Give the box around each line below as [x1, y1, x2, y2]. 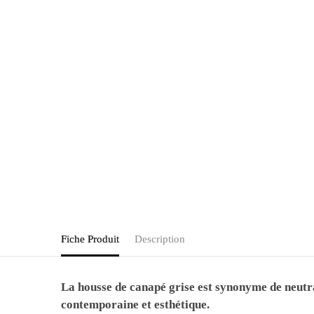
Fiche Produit [61, 233, 119, 245]
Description [135, 233, 185, 245]
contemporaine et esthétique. [61, 297, 210, 311]
